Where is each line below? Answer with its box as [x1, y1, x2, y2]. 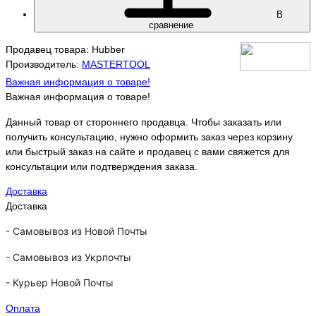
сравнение [148, 19, 196, 30]
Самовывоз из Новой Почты [13, 225, 147, 238]
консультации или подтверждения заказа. [6, 160, 197, 172]
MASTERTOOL [82, 59, 150, 71]
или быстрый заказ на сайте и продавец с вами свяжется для [6, 145, 290, 157]
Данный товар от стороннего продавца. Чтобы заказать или [6, 116, 281, 128]
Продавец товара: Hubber [6, 44, 125, 56]
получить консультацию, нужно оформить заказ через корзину [6, 130, 293, 142]
